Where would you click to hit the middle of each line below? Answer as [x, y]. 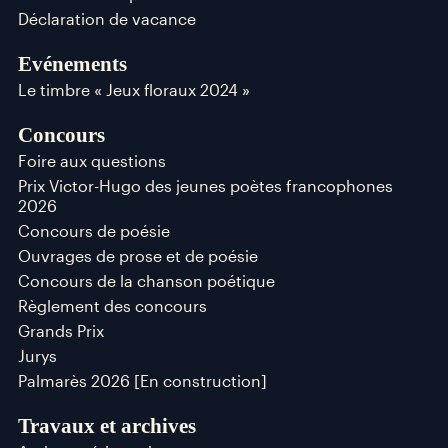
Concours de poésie [93, 230]
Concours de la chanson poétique [146, 280]
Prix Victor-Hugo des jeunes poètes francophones [205, 185]
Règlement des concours [112, 305]
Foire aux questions [91, 160]
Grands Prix [60, 330]
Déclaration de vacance [106, 18]
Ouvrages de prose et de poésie [137, 255]
